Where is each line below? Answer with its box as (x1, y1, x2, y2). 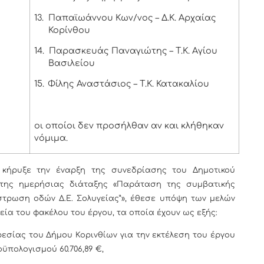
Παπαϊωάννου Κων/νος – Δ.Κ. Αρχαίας (48, 12, 217, 22)
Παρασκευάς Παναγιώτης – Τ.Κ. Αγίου (49, 46, 218, 56)
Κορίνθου (48, 25, 91, 35)
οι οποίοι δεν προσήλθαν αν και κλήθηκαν (34, 121, 225, 131)
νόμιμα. (34, 133, 68, 143)
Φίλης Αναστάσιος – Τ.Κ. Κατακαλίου (48, 79, 210, 89)
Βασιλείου (48, 58, 95, 68)
